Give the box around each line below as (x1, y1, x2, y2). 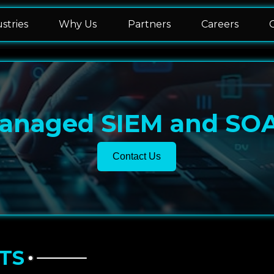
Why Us (59, 18, 97, 30)
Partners (127, 18, 171, 30)
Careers (201, 18, 239, 30)
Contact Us (113, 151, 161, 161)
